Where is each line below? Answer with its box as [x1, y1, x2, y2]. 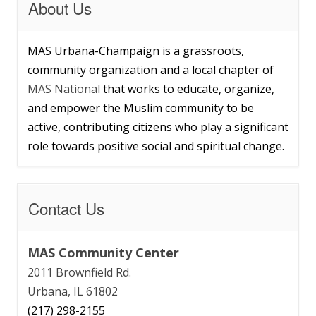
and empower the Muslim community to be [28, 99, 254, 116]
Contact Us [28, 196, 104, 219]
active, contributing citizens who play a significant [28, 119, 288, 135]
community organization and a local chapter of [28, 61, 274, 78]
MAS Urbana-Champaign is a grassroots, [28, 42, 244, 59]
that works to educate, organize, [100, 80, 274, 97]
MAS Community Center [28, 243, 179, 261]
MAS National [28, 80, 100, 97]
